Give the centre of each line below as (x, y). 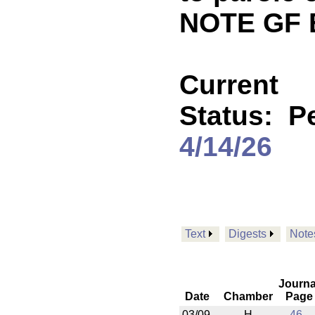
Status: (234, 116)
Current (229, 85)
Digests (247, 234)
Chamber (248, 296)
